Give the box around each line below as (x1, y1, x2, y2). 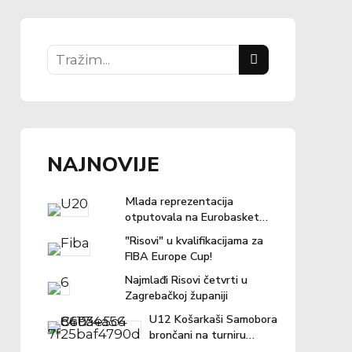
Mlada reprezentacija (124, 194, 233, 210)
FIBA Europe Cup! (124, 249, 212, 265)
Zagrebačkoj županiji (124, 288, 228, 304)
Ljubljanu (124, 225, 170, 241)
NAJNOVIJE (47, 150, 160, 178)
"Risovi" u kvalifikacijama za (124, 233, 263, 249)
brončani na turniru (149, 328, 247, 343)
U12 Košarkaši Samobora (149, 312, 278, 328)
